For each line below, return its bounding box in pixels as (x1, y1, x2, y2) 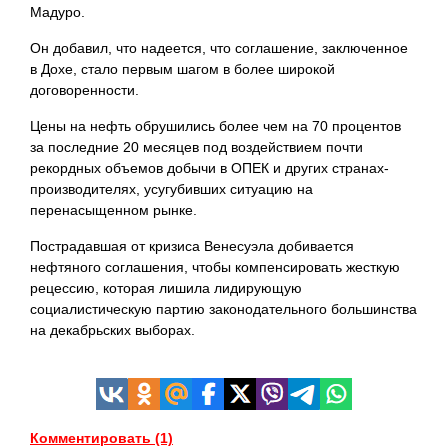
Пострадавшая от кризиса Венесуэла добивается (30, 238, 354, 254)
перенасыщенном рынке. (30, 202, 197, 218)
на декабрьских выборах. (30, 322, 195, 338)
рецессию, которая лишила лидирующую (30, 280, 302, 296)
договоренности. (30, 82, 139, 98)
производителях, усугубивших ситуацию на (30, 181, 313, 197)
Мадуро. (30, 4, 85, 20)
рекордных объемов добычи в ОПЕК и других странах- (30, 160, 389, 176)
